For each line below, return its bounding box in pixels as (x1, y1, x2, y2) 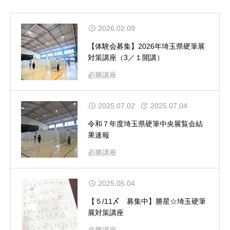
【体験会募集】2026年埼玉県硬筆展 (88, 42, 205, 50)
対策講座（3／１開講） (88, 53, 164, 62)
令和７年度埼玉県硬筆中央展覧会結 (88, 120, 203, 128)
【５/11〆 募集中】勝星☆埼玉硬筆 (88, 197, 206, 205)
